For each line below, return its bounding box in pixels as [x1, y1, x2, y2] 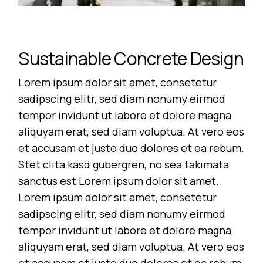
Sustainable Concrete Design [18, 46, 244, 70]
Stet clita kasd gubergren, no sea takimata [18, 157, 230, 171]
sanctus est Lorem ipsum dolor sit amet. [18, 173, 220, 188]
